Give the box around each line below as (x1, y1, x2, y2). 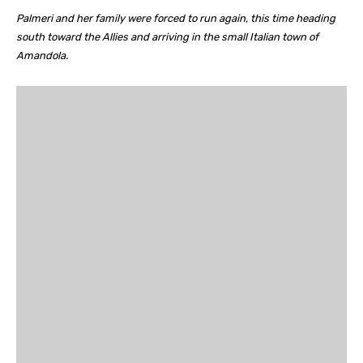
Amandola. (16, 49, 68, 62)
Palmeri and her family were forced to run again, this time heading (16, 12, 335, 25)
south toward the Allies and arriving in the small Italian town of (16, 31, 318, 44)
